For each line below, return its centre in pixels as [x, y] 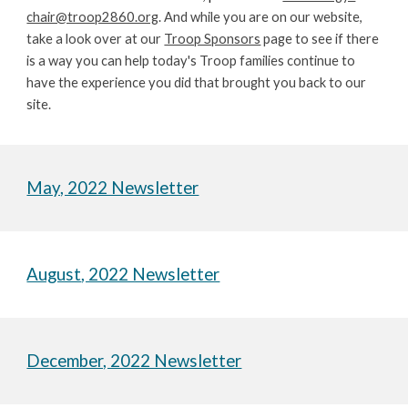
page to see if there [320, 39]
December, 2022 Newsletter [134, 361]
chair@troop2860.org [93, 17]
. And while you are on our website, [261, 17]
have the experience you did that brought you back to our [197, 82]
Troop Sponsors [213, 39]
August [54, 274]
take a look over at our [96, 39]
